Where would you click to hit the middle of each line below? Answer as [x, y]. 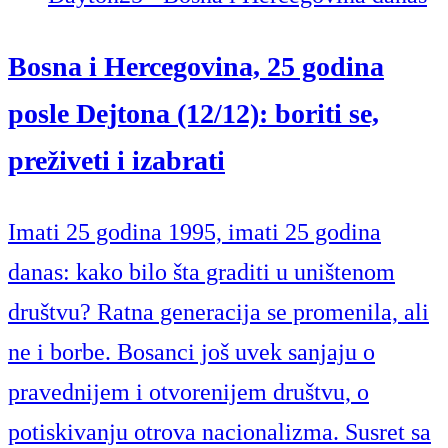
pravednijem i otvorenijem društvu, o [188, 392]
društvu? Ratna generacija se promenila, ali [218, 312]
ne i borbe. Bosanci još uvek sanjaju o [191, 352]
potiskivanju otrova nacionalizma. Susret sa [219, 432]
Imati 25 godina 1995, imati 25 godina [194, 232]
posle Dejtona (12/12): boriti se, [193, 114]
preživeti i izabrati [116, 161]
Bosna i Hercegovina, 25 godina [196, 67]
